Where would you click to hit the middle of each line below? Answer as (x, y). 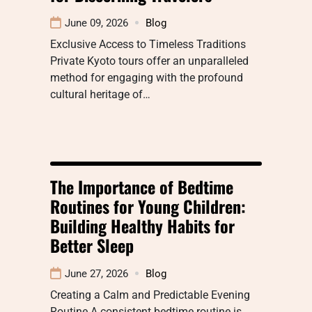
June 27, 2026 (96, 273)
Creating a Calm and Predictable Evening (150, 295)
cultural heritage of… (100, 94)
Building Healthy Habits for (142, 225)
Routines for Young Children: (148, 206)
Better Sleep (92, 245)
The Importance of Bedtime (142, 186)
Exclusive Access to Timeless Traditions (148, 44)
